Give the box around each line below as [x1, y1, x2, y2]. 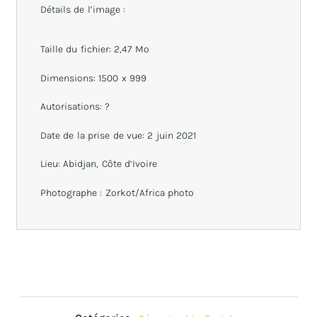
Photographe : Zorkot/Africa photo [40, 186, 195, 199]
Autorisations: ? [40, 100, 110, 113]
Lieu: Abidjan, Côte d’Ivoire [40, 158, 158, 171]
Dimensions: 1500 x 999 [40, 71, 147, 84]
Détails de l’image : [40, 3, 126, 16]
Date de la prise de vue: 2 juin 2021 [40, 129, 197, 142]
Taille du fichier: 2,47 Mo [40, 43, 149, 56]
